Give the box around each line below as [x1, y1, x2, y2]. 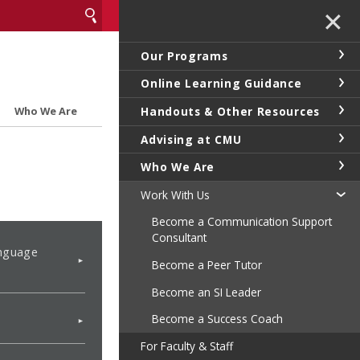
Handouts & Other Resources [141, 103, 320, 119]
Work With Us [141, 186, 211, 202]
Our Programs [141, 47, 228, 63]
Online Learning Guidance [141, 76, 302, 92]
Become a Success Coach [151, 311, 283, 327]
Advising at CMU [141, 131, 242, 147]
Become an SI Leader [151, 284, 261, 300]
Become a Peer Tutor [151, 256, 262, 272]
